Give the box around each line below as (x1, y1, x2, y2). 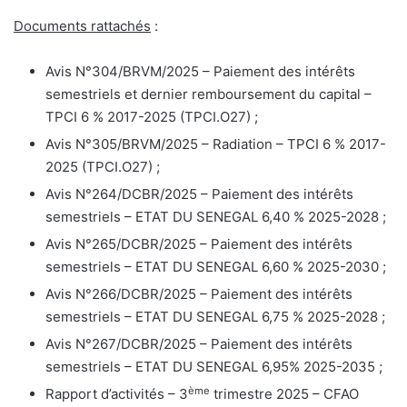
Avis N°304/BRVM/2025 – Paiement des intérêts (45, 63, 355, 81)
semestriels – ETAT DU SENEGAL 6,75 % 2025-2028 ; (45, 308, 385, 326)
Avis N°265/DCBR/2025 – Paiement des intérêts (45, 235, 352, 253)
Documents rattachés (14, 17, 151, 35)
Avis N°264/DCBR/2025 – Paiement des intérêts (45, 185, 353, 203)
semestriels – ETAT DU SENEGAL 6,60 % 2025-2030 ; (45, 258, 386, 276)
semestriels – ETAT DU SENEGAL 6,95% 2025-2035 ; (45, 358, 382, 376)
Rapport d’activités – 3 (45, 385, 188, 403)
